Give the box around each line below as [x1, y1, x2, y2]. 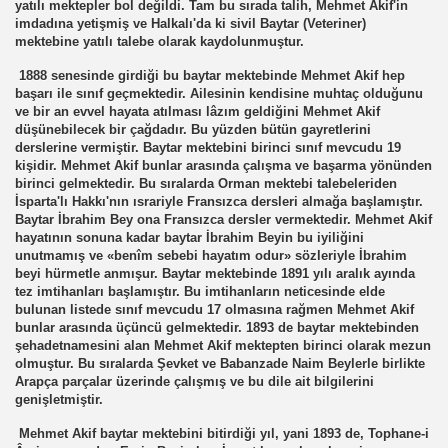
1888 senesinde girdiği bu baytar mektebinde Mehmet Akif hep [15, 68, 405, 83]
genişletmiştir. [15, 392, 103, 407]
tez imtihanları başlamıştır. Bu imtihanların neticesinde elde [15, 284, 385, 299]
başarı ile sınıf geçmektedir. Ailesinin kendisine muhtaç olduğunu [15, 86, 423, 101]
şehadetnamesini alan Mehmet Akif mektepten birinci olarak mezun [15, 338, 431, 353]
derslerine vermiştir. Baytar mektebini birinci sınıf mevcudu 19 [15, 140, 401, 155]
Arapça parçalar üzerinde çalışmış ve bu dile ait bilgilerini [15, 374, 374, 389]
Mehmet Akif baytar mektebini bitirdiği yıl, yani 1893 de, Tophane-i [15, 426, 429, 441]
